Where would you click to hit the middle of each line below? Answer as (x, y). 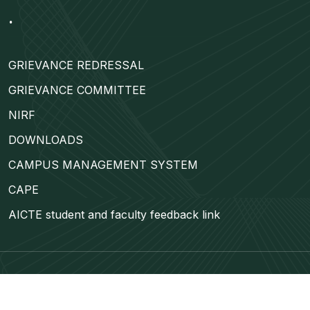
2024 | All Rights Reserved (187, 282)
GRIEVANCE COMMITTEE (77, 90)
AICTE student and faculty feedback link (114, 214)
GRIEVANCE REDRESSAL (76, 65)
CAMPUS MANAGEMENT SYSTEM (103, 164)
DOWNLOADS (46, 139)
